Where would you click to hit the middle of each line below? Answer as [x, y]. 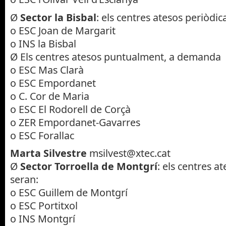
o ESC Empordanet [53, 83]
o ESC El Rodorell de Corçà [70, 109]
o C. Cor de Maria [50, 96]
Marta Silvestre [48, 153]
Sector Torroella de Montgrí [89, 166]
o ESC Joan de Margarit [63, 30]
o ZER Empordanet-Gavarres [75, 122]
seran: [24, 180]
